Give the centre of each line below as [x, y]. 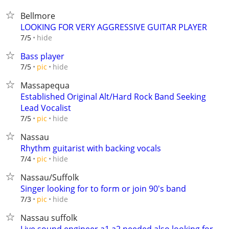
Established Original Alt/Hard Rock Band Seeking [113, 97]
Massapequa [45, 85]
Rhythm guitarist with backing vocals [91, 148]
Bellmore [38, 16]
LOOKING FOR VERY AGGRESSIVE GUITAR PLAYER [114, 27]
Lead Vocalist [46, 108]
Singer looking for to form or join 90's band [103, 189]
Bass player [42, 56]
